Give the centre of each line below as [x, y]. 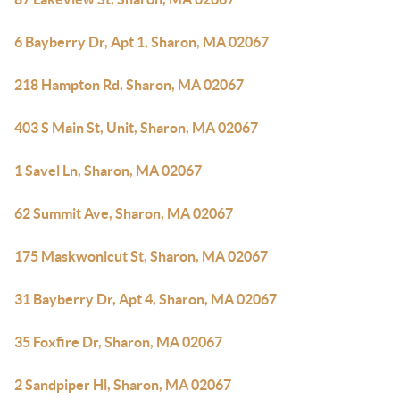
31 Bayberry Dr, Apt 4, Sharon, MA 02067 [146, 299]
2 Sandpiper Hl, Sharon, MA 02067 [123, 385]
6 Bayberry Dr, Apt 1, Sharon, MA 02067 [142, 42]
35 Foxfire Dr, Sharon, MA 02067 [118, 342]
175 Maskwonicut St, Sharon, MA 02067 [141, 256]
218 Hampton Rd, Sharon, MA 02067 [129, 85]
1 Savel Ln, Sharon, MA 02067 [108, 171]
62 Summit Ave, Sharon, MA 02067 [124, 213]
